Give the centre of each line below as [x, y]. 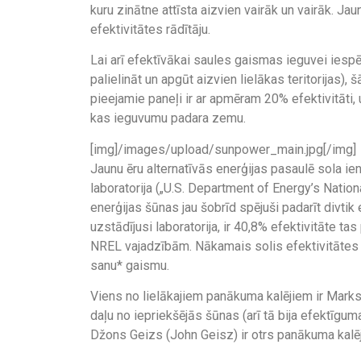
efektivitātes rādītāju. [150, 29]
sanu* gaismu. [130, 265]
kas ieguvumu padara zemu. [168, 118]
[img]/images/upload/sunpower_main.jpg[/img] [223, 149]
